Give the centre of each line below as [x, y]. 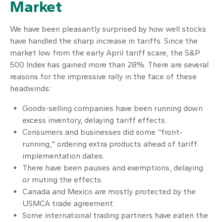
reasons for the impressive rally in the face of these [103, 77]
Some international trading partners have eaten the [115, 215]
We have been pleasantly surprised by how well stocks [108, 29]
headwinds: [30, 88]
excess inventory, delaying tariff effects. [94, 120]
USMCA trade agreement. [68, 203]
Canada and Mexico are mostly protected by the [109, 192]
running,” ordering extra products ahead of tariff [110, 144]
